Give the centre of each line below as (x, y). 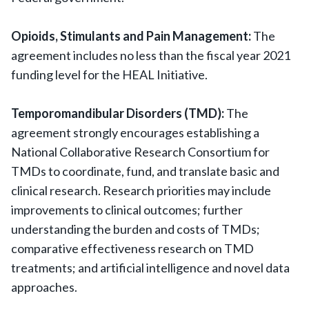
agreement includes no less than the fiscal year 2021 (151, 55)
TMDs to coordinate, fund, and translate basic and (145, 171)
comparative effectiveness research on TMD (132, 248)
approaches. (44, 287)
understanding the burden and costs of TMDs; (136, 229)
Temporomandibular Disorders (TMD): (119, 113)
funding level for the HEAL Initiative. (109, 74)
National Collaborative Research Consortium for (140, 152)
